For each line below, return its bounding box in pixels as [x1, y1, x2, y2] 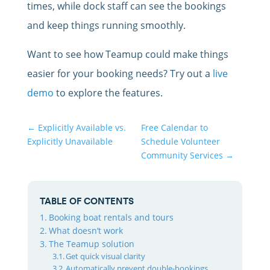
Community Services [140, 149, 223, 162]
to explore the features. [53, 86, 163, 100]
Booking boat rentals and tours [48, 212, 174, 224]
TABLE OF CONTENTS [39, 194, 134, 207]
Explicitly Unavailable [27, 136, 113, 148]
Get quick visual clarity [66, 251, 146, 262]
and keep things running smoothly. [27, 19, 186, 33]
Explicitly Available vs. [37, 122, 126, 134]
